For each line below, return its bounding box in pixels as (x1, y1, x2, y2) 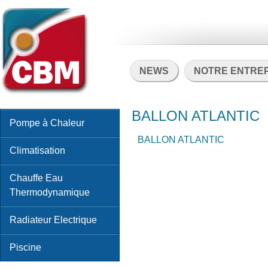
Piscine (10, 242, 41, 252)
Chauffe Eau (10, 173, 63, 183)
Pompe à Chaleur (10, 118, 84, 128)
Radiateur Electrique (10, 215, 97, 225)
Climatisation (10, 145, 65, 156)
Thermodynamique (10, 187, 90, 197)
